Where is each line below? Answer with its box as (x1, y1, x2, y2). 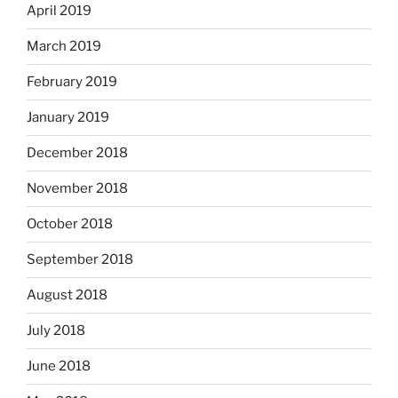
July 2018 (27, 322, 85, 339)
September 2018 (27, 251, 133, 268)
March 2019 (27, 38, 101, 55)
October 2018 (27, 216, 113, 233)
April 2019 (27, 3, 92, 20)
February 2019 (27, 74, 117, 91)
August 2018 (27, 287, 107, 304)
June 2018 (27, 358, 91, 375)
